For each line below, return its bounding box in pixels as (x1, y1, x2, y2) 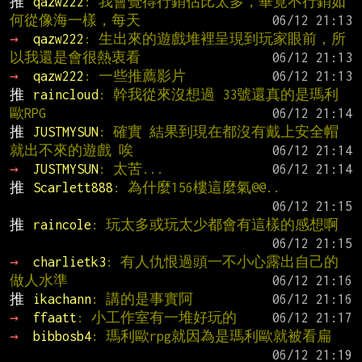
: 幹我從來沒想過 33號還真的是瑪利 (98, 86, 339, 102)
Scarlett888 (32, 179, 113, 195)
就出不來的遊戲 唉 (10, 142, 133, 158)
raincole (32, 217, 91, 232)
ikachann (32, 291, 91, 306)
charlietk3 (32, 254, 106, 269)
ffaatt (32, 309, 77, 325)
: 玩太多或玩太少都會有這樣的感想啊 (90, 217, 339, 232)
